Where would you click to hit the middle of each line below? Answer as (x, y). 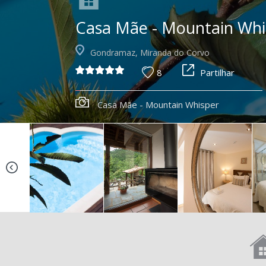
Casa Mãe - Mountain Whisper (158, 104)
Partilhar (217, 72)
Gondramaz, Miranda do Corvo (150, 53)
